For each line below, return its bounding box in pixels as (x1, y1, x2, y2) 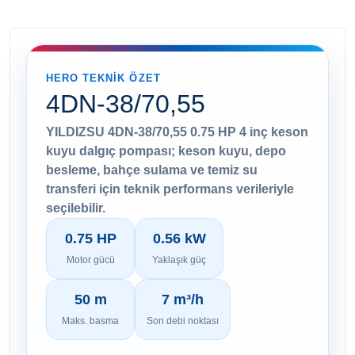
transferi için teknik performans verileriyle (46, 181, 294, 196)
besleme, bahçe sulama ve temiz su (46, 162, 258, 177)
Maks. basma (62, 315, 119, 326)
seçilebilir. (46, 200, 105, 215)
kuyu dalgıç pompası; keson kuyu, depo (46, 143, 286, 158)
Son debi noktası (147, 315, 219, 326)
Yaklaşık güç (152, 254, 206, 265)
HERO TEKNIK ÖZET (46, 71, 161, 84)
